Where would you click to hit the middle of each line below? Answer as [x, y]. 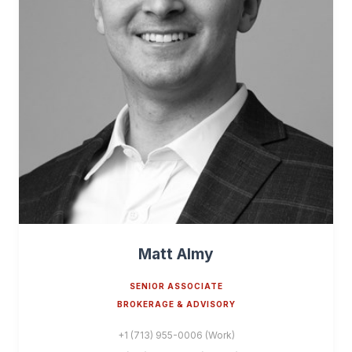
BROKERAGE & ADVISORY [176, 304]
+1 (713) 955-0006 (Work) [176, 335]
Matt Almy [176, 254]
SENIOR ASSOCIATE [176, 286]
